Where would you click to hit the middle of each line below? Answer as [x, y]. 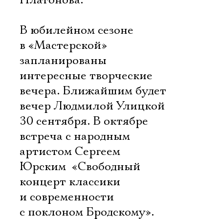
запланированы [63, 61]
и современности [67, 197]
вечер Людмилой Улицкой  [94, 106]
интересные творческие [86, 76]
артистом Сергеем [70, 152]
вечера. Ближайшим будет [93, 91]
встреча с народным [75, 136]
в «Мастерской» [63, 45]
